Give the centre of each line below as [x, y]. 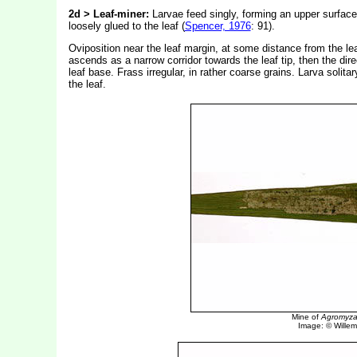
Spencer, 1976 [218, 26]
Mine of [306, 317]
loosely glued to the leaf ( [126, 26]
